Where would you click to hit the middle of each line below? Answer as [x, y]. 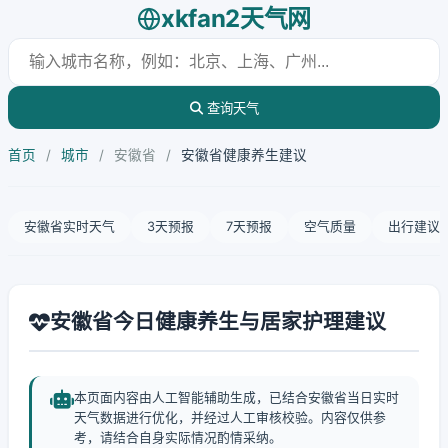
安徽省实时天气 [69, 226]
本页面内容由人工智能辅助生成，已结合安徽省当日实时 [236, 397]
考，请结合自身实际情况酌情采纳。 [178, 437]
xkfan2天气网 [236, 18]
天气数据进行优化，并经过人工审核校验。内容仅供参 [230, 417]
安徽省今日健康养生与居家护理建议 [218, 321]
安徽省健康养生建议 [244, 155]
